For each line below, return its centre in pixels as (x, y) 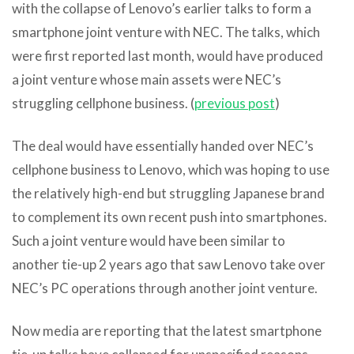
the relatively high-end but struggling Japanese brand (168, 193)
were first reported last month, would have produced (168, 55)
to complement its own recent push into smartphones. (169, 217)
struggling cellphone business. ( (103, 103)
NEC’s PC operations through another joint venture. (165, 288)
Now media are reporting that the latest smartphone (167, 330)
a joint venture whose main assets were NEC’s (147, 79)
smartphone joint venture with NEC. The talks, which (166, 32)
